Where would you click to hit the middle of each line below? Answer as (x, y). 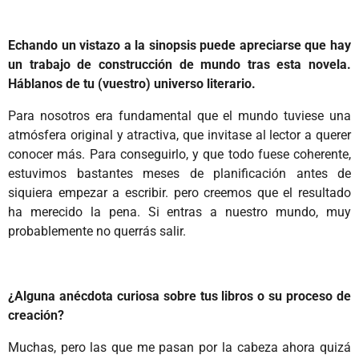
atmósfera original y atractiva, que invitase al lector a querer (179, 135)
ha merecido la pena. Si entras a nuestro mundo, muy (179, 212)
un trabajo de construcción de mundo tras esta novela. (179, 64)
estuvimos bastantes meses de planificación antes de (179, 174)
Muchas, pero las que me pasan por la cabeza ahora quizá (179, 348)
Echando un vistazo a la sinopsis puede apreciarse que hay (179, 45)
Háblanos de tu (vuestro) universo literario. (132, 83)
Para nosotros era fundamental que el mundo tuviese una (179, 116)
